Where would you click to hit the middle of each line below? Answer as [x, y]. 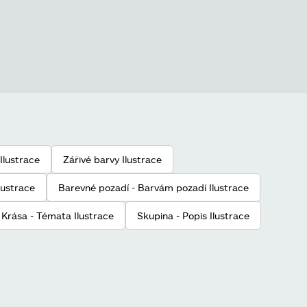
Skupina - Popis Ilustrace [193, 216]
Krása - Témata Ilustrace [58, 216]
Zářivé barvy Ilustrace [112, 159]
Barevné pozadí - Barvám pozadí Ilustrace [153, 187]
